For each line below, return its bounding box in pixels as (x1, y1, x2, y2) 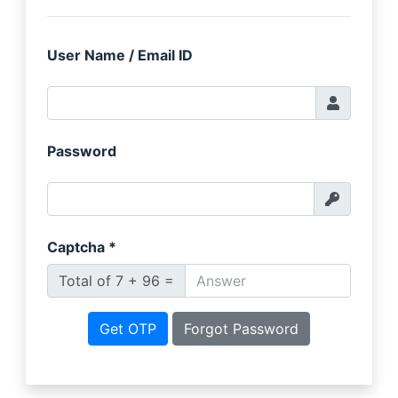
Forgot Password (184, 320, 298, 338)
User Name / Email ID (47, 46, 194, 65)
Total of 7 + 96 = (59, 272, 175, 291)
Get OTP (99, 320, 156, 338)
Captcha (47, 238, 109, 257)
